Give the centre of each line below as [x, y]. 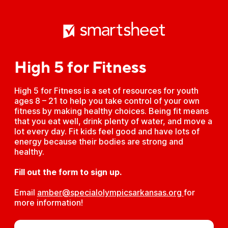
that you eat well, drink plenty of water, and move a [113, 121]
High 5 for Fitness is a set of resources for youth [106, 91]
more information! [48, 203]
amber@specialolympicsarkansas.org [110, 192]
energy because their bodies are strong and [98, 141]
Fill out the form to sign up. [68, 172]
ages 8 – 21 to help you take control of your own [107, 101]
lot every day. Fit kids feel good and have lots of [107, 131]
